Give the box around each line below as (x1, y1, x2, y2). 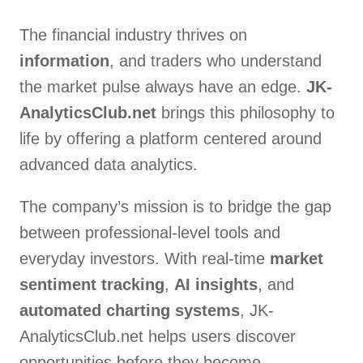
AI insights (174, 275, 258, 294)
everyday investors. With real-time (19, 250, 270, 268)
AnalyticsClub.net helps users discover (19, 327, 296, 346)
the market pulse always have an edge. (19, 78, 306, 96)
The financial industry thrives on (19, 26, 247, 45)
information (19, 52, 109, 70)
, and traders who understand (109, 52, 322, 70)
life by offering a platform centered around (19, 130, 322, 148)
